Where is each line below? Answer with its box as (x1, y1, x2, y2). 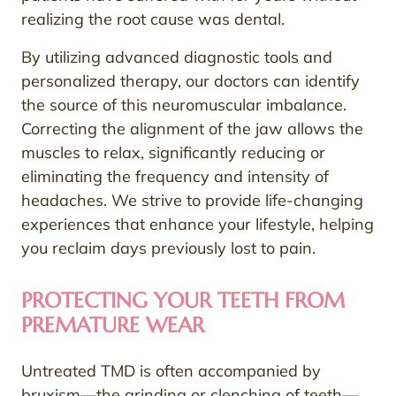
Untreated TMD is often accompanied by (21, 361, 321, 382)
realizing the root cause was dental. (21, 9, 285, 30)
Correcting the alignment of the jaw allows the (21, 118, 363, 140)
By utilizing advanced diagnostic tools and (21, 47, 332, 68)
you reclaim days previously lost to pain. (21, 238, 316, 259)
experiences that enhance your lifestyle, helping (21, 214, 374, 235)
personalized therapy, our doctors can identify (21, 71, 360, 92)
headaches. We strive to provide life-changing (21, 190, 363, 211)
